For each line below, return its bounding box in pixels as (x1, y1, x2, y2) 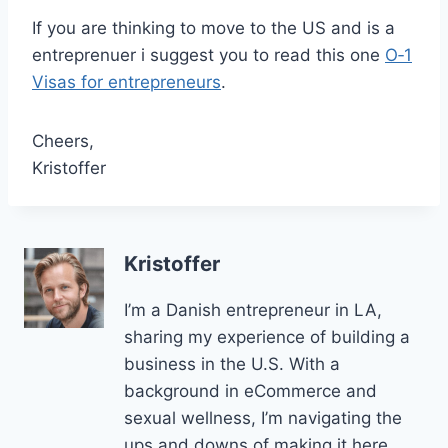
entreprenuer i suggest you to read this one (32, 44, 385, 65)
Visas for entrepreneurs (32, 71, 221, 92)
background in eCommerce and (124, 381, 377, 402)
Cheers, (32, 130, 94, 151)
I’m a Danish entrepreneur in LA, (124, 300, 382, 321)
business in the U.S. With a (124, 354, 340, 375)
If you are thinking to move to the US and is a (32, 17, 395, 38)
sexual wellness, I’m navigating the (124, 408, 402, 429)
